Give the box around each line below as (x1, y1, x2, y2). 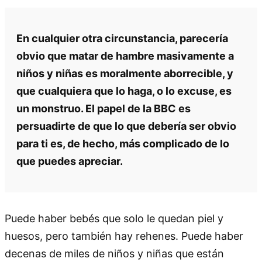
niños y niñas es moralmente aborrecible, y (16, 67, 233, 80)
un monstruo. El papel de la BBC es (16, 102, 191, 115)
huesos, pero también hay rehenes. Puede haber (5, 229, 243, 242)
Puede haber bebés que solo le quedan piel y (5, 212, 223, 225)
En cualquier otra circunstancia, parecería (16, 32, 228, 44)
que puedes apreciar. (16, 154, 123, 167)
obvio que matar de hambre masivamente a (16, 49, 234, 62)
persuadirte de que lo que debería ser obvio (16, 119, 236, 132)
